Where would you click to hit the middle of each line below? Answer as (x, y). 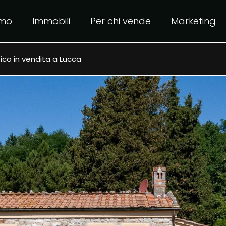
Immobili (51, 21)
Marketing (194, 21)
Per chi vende (121, 21)
